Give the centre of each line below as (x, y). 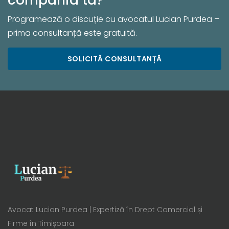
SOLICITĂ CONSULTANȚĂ (114, 59)
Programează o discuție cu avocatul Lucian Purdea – (113, 19)
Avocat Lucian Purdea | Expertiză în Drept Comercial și (105, 209)
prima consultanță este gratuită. (72, 33)
